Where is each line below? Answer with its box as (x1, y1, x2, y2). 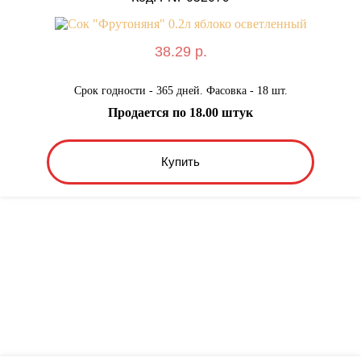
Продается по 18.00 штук (108, 105, 253, 119)
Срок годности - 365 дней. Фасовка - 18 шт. (73, 84, 288, 97)
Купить (160, 155, 200, 169)
